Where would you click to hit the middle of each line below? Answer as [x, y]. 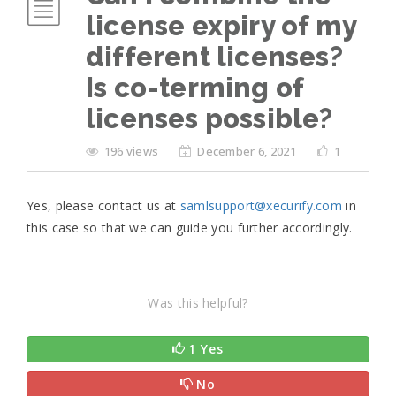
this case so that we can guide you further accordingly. [190, 228]
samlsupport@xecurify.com [261, 206]
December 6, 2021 [247, 151]
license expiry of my [221, 26]
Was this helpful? [198, 303]
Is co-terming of [195, 88]
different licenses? [214, 57]
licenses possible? [209, 118]
